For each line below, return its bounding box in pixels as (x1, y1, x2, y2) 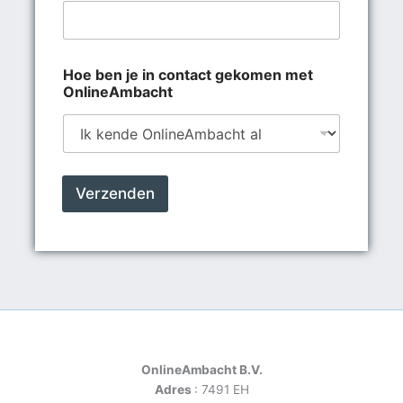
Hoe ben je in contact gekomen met (63, 66, 314, 85)
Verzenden (76, 184, 156, 203)
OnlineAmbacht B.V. (140, 362, 263, 377)
